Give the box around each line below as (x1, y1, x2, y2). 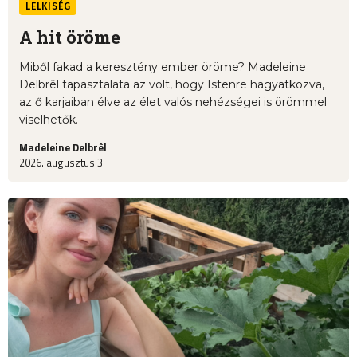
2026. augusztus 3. (19, 155, 105, 171)
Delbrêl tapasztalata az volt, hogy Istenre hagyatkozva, (19, 77, 324, 92)
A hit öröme (19, 25, 120, 49)
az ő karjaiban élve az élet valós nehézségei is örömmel (19, 95, 327, 110)
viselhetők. (19, 112, 78, 127)
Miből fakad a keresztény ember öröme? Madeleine (19, 60, 306, 75)
